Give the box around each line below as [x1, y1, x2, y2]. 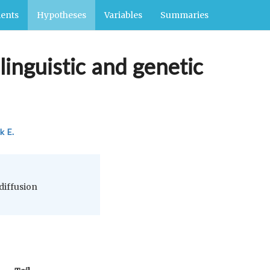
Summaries [160, 10, 209, 20]
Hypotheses [37, 10, 86, 20]
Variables [104, 10, 142, 20]
